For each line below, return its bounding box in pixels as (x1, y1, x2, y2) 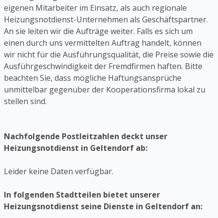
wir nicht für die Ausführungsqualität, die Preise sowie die (4, 49, 214, 60)
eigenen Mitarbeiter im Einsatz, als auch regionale (4, 2, 187, 14)
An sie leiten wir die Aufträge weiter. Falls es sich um (4, 26, 193, 37)
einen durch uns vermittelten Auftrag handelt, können (4, 37, 201, 49)
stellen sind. (4, 96, 47, 107)
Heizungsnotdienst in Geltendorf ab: (4, 143, 147, 154)
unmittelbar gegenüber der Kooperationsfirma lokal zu (4, 84, 205, 95)
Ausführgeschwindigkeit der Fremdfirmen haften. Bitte (4, 61, 202, 72)
